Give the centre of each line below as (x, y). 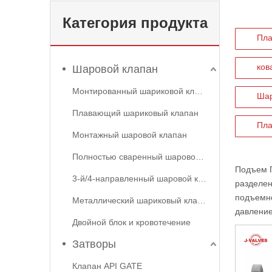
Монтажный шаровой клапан (130, 135)
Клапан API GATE (107, 266)
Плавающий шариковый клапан (135, 113)
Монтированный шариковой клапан (199, 91)
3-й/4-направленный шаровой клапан (202, 178)
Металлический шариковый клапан (202, 200)
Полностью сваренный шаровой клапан (200, 157)
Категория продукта (135, 23)
